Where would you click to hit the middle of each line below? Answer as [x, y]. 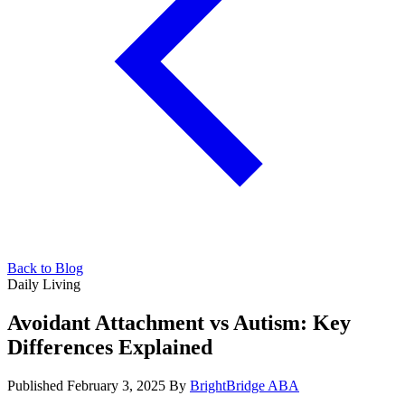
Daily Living [44, 284]
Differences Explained [110, 347]
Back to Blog [45, 268]
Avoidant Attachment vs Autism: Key [179, 322]
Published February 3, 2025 [88, 385]
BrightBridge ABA [245, 385]
